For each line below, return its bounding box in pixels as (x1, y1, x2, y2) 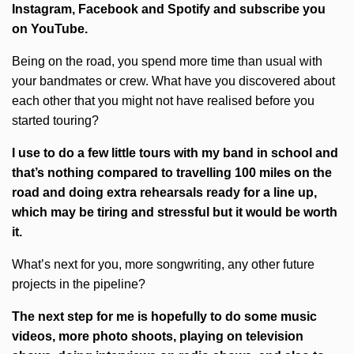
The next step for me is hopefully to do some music (12, 310, 317, 323)
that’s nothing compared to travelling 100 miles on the (12, 166, 332, 179)
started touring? (12, 114, 99, 127)
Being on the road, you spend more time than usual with (12, 55, 322, 68)
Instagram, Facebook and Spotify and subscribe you (12, 2, 326, 16)
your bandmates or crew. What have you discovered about (12, 74, 335, 88)
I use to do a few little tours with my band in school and (12, 146, 338, 160)
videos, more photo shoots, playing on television (12, 330, 303, 343)
